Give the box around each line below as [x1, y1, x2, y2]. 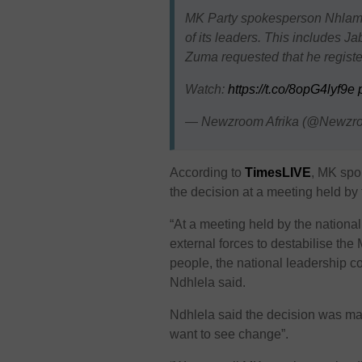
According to [170, 166, 246, 180]
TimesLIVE [245, 166, 312, 180]
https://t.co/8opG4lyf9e [227, 82, 355, 96]
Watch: [184, 82, 228, 96]
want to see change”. [170, 327, 289, 342]
